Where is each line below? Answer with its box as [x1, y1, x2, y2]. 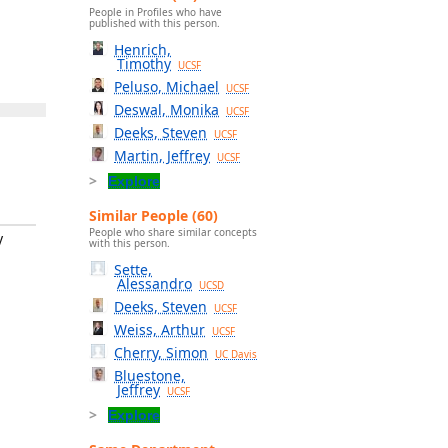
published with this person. [89, 15, 220, 30]
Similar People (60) [89, 205, 218, 225]
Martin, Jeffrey [114, 145, 211, 165]
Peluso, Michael [114, 76, 220, 96]
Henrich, [114, 39, 172, 59]
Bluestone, [114, 366, 186, 386]
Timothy [117, 53, 171, 73]
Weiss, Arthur [114, 320, 206, 340]
